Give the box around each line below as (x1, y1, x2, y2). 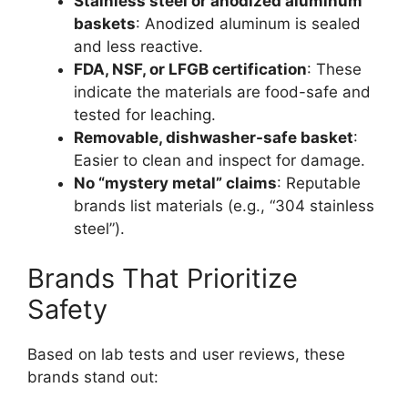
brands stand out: (27, 368, 158, 387)
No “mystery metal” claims (74, 173, 277, 192)
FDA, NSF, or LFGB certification (74, 59, 307, 78)
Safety (27, 293, 107, 326)
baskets (74, 14, 136, 33)
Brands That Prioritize (27, 262, 298, 295)
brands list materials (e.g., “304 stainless (74, 196, 374, 215)
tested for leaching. (74, 105, 216, 124)
